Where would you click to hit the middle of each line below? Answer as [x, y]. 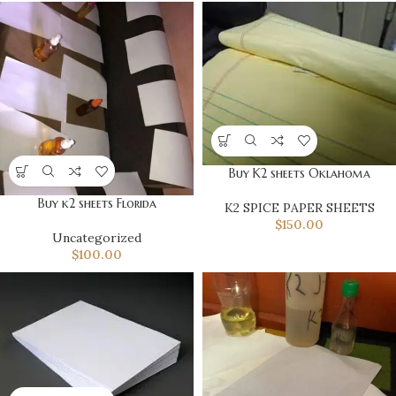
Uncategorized [97, 238]
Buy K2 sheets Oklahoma [299, 173]
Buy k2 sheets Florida [97, 204]
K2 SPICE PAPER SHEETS [299, 207]
